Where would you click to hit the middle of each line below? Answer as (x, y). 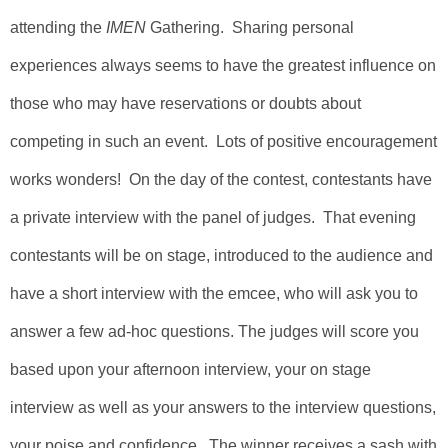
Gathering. (185, 27)
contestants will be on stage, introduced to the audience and (221, 255)
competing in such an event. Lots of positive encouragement (223, 141)
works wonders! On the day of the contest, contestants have (221, 179)
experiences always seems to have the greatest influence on (223, 65)
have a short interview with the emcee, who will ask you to (214, 293)
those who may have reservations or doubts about (185, 103)
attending (45, 27)
